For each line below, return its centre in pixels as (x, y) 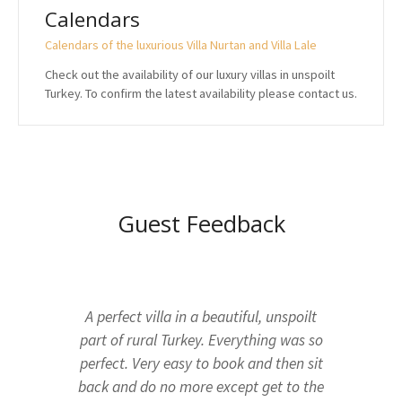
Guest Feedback (201, 223)
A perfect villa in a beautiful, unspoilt (201, 316)
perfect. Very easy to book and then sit (201, 363)
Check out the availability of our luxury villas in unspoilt (190, 75)
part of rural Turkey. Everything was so (201, 340)
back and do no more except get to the (201, 386)
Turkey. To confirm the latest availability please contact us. (201, 94)
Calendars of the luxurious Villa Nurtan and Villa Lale (181, 44)
